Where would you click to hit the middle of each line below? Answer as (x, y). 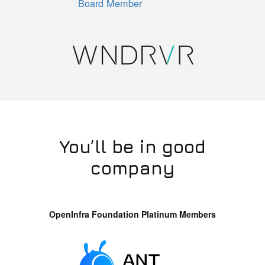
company (132, 168)
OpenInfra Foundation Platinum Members (132, 214)
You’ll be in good (132, 147)
